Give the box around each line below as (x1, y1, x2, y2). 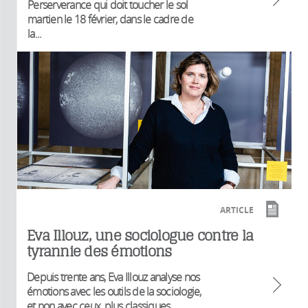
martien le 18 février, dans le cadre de (27, 11, 193, 27)
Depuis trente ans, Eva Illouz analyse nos (27, 269, 200, 285)
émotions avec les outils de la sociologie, (27, 284, 201, 300)
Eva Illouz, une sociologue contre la (27, 227, 253, 245)
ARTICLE (220, 204, 254, 217)
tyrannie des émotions (27, 243, 172, 261)
